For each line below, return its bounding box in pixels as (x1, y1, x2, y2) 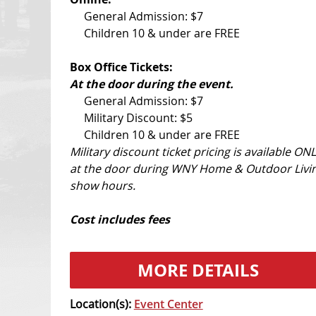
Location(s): (69, 296, 134, 312)
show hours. (69, 178, 135, 194)
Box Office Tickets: (69, 59, 173, 75)
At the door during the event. (69, 76, 233, 92)
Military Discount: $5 (83, 110, 193, 126)
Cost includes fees (69, 212, 170, 228)
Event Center (133, 296, 203, 312)
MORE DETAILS (137, 258, 259, 283)
